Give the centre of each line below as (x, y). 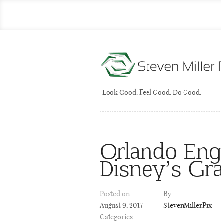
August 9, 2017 (121, 206)
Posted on (115, 194)
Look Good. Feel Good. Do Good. (152, 93)
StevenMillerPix (187, 206)
